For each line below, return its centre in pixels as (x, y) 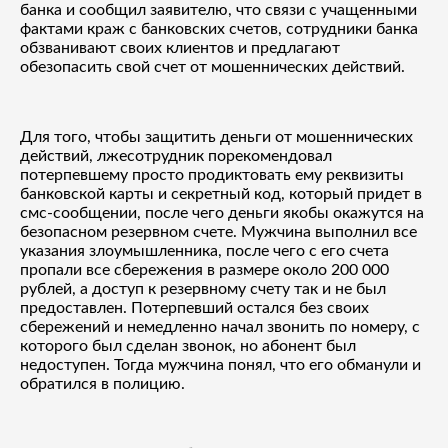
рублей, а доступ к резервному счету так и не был (203, 288)
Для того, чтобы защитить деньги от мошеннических (216, 136)
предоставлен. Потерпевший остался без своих (194, 307)
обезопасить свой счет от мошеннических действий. (212, 66)
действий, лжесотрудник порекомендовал (176, 155)
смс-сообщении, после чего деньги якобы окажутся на (222, 212)
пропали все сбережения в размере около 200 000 (204, 269)
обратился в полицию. (102, 383)
